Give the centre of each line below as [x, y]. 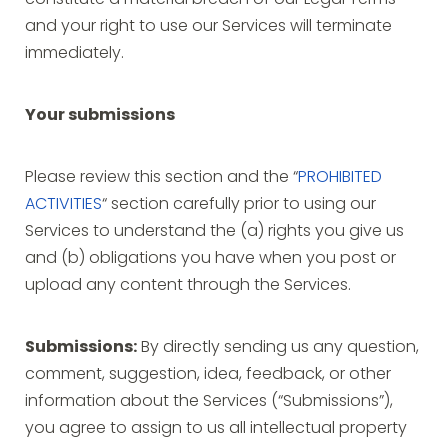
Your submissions [100, 116]
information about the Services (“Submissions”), [209, 402]
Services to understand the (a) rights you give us [214, 232]
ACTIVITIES [63, 205]
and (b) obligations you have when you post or [210, 259]
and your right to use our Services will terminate [208, 27]
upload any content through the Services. [188, 286]
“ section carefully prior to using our [239, 205]
